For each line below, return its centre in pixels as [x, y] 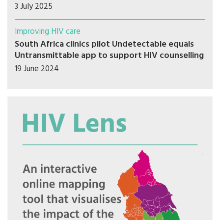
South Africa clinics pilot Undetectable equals [104, 44]
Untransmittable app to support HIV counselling [109, 56]
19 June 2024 [37, 69]
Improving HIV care [48, 32]
